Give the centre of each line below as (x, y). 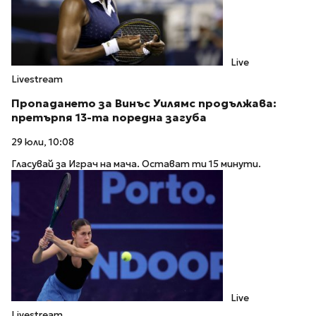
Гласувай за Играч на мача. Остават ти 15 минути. (136, 164)
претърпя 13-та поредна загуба (109, 118)
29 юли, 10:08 (43, 142)
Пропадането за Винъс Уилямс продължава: (144, 104)
